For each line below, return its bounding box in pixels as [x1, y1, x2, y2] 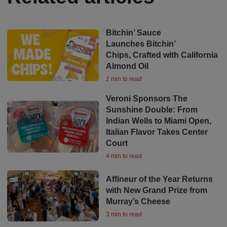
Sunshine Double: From [105, 105, 198, 114]
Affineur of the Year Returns [105, 174, 213, 183]
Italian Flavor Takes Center [105, 127, 208, 136]
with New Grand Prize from [105, 185, 207, 195]
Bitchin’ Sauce [105, 28, 161, 37]
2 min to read [105, 75, 142, 83]
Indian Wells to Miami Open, [105, 116, 211, 125]
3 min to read [105, 210, 142, 218]
